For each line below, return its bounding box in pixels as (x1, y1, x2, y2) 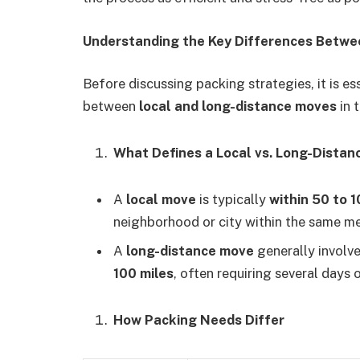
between (83, 98, 139, 115)
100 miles (113, 265, 174, 282)
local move (126, 191, 196, 207)
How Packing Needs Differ (113, 312, 284, 329)
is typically (196, 191, 269, 207)
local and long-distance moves (139, 98, 337, 115)
